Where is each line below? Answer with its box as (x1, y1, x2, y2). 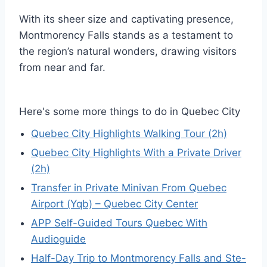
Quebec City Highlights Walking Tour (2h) (31, 128, 227, 140)
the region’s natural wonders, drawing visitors (19, 45, 237, 58)
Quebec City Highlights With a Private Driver (31, 147, 241, 159)
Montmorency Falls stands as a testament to (19, 29, 233, 42)
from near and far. (19, 61, 105, 74)
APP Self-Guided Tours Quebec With (31, 217, 207, 229)
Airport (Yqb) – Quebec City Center (31, 198, 198, 210)
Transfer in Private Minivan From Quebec (31, 182, 226, 194)
